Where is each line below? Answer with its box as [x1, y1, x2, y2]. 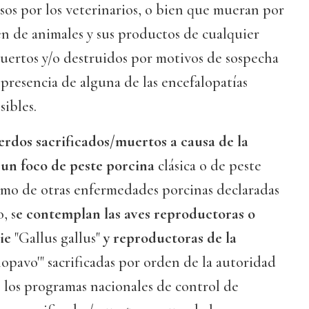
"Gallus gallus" [11, 229, 103, 248]
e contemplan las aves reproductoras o [16, 205, 255, 223]
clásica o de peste [158, 157, 261, 175]
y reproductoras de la [103, 229, 237, 248]
